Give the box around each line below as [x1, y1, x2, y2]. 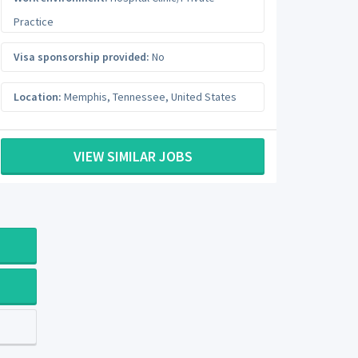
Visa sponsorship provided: [14, 50, 149, 64]
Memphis [64, 89, 107, 104]
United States [171, 89, 237, 104]
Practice [14, 14, 54, 29]
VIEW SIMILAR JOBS [73, 147, 193, 165]
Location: [14, 89, 62, 104]
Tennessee [113, 89, 165, 104]
